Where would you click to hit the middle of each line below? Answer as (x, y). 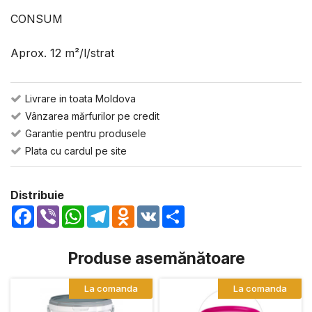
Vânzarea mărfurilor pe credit (92, 116)
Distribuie (37, 195)
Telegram (134, 211)
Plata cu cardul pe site (76, 151)
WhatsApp (112, 211)
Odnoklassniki (171, 211)
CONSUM (37, 19)
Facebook (61, 211)
